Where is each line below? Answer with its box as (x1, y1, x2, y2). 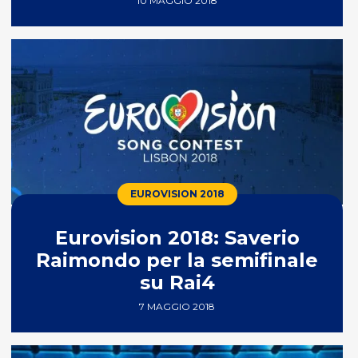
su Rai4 (139, 271, 215, 295)
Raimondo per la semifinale (36, 249, 319, 272)
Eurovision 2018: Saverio (54, 226, 300, 250)
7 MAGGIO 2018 (139, 300, 216, 313)
